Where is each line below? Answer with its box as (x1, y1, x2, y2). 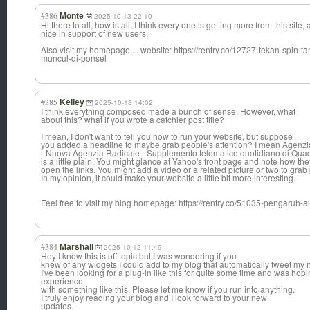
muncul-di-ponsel (41, 52, 107, 64)
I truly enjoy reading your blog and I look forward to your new (41, 291, 267, 304)
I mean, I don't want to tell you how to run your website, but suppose (41, 130, 293, 143)
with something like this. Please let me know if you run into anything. (41, 283, 295, 295)
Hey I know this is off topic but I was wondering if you (41, 250, 237, 262)
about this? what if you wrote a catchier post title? (41, 113, 224, 126)
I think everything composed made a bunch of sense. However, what (41, 105, 295, 118)
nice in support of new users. (41, 27, 148, 39)
